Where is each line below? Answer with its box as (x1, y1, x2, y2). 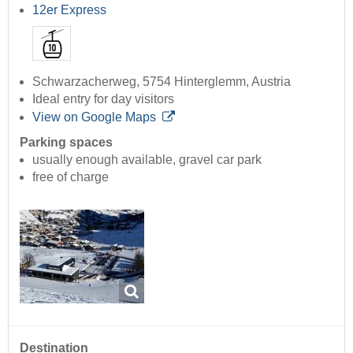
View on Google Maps (32, 110, 156, 124)
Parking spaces (20, 136, 113, 150)
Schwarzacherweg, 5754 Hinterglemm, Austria (32, 75, 291, 89)
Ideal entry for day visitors (32, 92, 174, 106)
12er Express (32, 2, 106, 17)
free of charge (32, 170, 109, 184)
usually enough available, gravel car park (32, 153, 262, 167)
